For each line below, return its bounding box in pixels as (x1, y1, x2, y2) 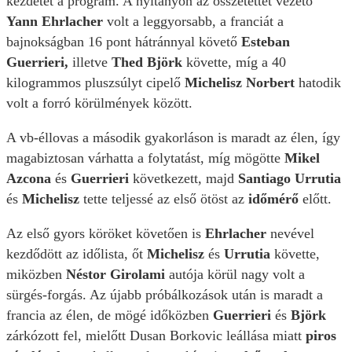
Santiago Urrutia (234, 170, 341, 187)
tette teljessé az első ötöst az (83, 191, 248, 207)
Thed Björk (112, 54, 186, 71)
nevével (270, 225, 314, 242)
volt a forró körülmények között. (6, 95, 192, 112)
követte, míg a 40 (186, 54, 286, 71)
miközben (6, 266, 66, 283)
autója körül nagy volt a (165, 266, 305, 283)
